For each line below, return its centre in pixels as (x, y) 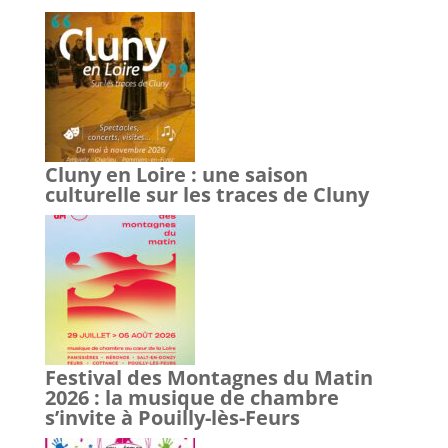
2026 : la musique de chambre (191, 397)
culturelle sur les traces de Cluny (206, 194)
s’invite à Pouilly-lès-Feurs (172, 417)
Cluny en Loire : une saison (176, 174)
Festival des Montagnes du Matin (208, 377)
